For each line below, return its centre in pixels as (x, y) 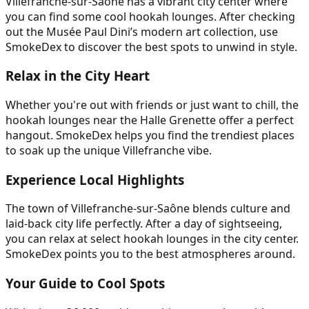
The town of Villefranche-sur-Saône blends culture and (148, 209)
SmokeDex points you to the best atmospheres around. (150, 254)
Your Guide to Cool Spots (85, 283)
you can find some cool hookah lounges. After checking (150, 16)
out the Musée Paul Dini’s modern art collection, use (142, 31)
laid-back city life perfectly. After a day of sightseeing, (144, 224)
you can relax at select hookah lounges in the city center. (152, 239)
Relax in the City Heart (78, 76)
